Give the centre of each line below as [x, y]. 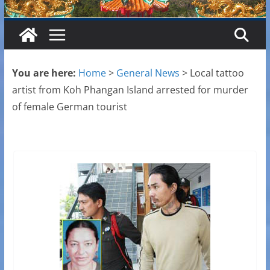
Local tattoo [217, 73]
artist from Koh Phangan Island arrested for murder [130, 90]
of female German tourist [69, 107]
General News [148, 73]
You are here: [44, 73]
